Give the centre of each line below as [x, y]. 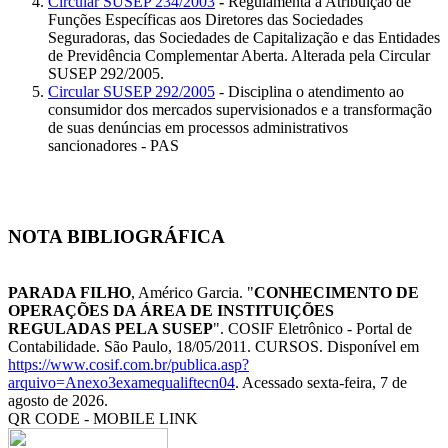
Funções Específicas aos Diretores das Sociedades [205, 19]
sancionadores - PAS [113, 145]
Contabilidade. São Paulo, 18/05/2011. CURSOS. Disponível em [213, 347]
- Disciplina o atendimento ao [309, 91]
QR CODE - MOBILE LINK [103, 419]
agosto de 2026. [58, 401]
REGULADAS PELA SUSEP [110, 329]
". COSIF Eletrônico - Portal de [312, 329]
